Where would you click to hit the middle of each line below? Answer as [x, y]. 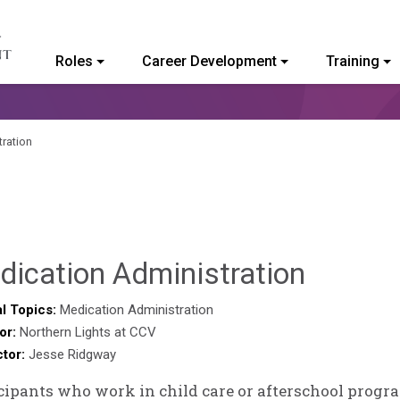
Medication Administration [137, 310]
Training [352, 61]
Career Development [209, 61]
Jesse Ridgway [72, 354]
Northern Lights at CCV [88, 332]
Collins [350, 308]
